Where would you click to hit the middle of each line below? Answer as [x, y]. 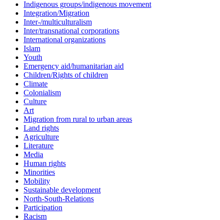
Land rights [41, 128]
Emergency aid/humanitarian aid [74, 66]
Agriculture [41, 137]
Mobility [37, 181]
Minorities [39, 172]
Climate [36, 83]
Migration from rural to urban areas [78, 119]
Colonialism [42, 92]
